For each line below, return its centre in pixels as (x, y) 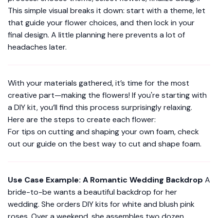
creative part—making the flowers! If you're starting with (107, 95)
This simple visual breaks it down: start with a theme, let (107, 10)
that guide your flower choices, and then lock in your (101, 23)
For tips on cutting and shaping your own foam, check (103, 132)
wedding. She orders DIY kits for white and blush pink (101, 204)
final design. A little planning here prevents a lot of (96, 35)
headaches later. (37, 47)
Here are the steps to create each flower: (82, 119)
